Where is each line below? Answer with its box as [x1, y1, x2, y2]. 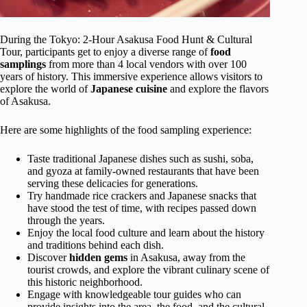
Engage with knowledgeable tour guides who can [27, 288, 241, 301]
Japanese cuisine [90, 83, 167, 95]
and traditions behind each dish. [27, 239, 164, 251]
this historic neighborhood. [27, 276, 143, 288]
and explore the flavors [167, 83, 269, 95]
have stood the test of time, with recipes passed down [27, 202, 256, 214]
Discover [27, 251, 69, 264]
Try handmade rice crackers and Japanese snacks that [27, 190, 256, 202]
